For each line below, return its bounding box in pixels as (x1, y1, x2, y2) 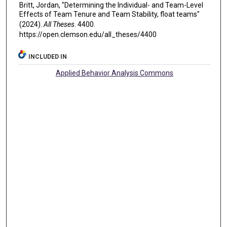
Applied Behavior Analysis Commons (56, 69, 174, 78)
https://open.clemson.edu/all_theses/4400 (19, 30, 157, 39)
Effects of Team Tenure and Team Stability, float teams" (19, 10, 200, 18)
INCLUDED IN (28, 53, 67, 61)
